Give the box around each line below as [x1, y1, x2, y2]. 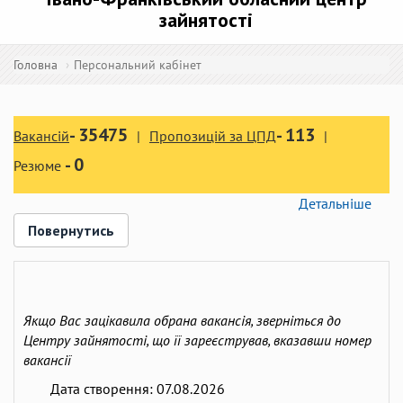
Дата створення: [50, 380, 157, 398]
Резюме [13, 157, 65, 175]
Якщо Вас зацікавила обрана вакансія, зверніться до [23, 311, 341, 329]
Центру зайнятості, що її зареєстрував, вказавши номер [23, 331, 372, 349]
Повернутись [28, 221, 114, 239]
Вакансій [13, 127, 69, 145]
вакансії [23, 351, 71, 369]
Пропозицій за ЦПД [149, 127, 276, 145]
